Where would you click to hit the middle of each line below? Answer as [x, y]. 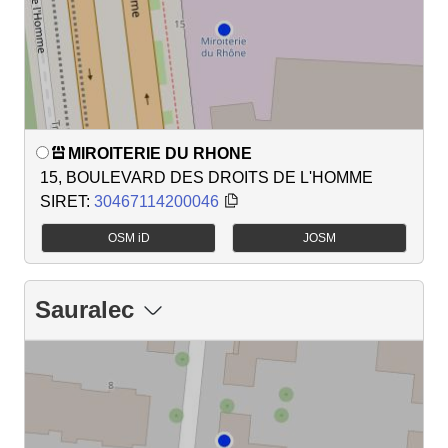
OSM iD [128, 238]
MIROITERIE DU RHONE [160, 153]
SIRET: [67, 201]
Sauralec [84, 310]
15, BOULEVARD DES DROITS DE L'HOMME [206, 177]
